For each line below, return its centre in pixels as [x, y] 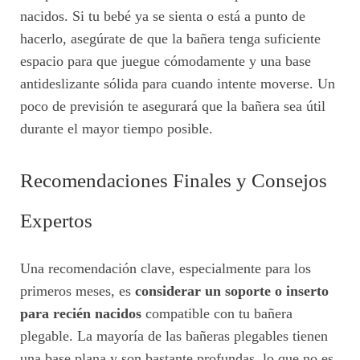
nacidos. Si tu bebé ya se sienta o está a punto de [163, 16]
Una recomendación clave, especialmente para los [166, 268]
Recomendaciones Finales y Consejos [174, 180]
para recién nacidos [81, 313]
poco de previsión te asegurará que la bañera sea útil [173, 106]
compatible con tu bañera [217, 313]
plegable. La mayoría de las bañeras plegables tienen [174, 335]
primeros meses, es [78, 290]
